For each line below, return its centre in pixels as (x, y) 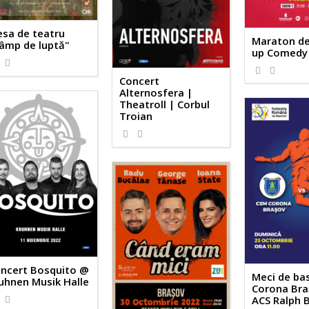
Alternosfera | (156, 93)
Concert (140, 81)
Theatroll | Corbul (165, 104)
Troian (136, 116)
